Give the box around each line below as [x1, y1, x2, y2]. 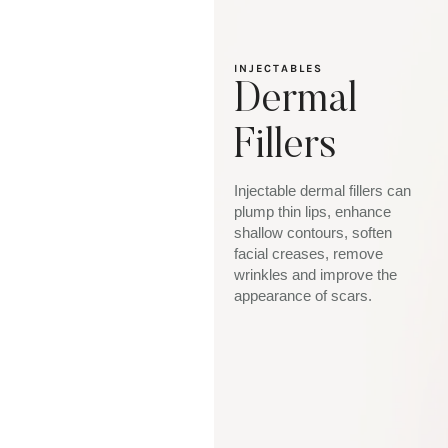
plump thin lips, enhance [233, 203, 391, 220]
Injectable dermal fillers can [233, 182, 411, 199]
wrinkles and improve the [233, 266, 397, 283]
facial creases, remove [233, 245, 383, 262]
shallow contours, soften [233, 224, 392, 241]
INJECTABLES [233, 62, 323, 75]
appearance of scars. [233, 287, 372, 304]
